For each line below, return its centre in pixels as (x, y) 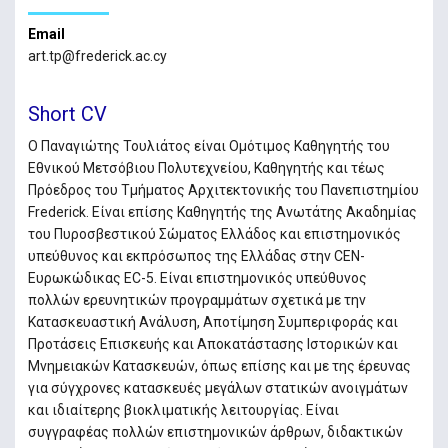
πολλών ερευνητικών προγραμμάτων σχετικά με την (196, 299)
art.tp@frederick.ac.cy (97, 56)
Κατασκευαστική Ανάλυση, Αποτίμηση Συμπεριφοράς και (212, 321)
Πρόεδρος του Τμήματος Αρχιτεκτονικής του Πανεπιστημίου (223, 189)
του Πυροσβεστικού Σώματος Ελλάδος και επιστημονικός (214, 233)
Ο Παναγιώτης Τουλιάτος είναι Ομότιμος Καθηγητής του (208, 145)
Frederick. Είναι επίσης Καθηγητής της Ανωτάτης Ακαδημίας (222, 211)
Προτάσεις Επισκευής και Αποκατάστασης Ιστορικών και (212, 343)
